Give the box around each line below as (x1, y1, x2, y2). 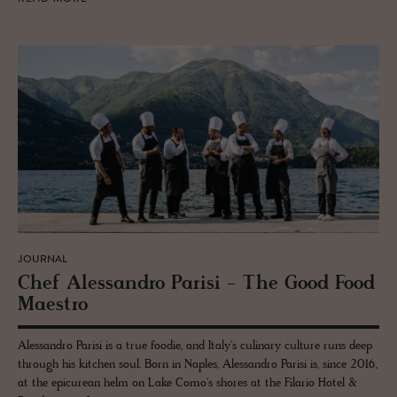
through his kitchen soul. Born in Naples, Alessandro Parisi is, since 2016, (18, 356, 378, 372)
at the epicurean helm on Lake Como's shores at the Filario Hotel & (18, 375, 357, 391)
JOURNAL (18, 253, 67, 265)
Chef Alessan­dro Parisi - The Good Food (18, 271, 375, 296)
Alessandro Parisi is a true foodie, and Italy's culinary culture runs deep (18, 338, 372, 354)
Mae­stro (18, 292, 88, 317)
